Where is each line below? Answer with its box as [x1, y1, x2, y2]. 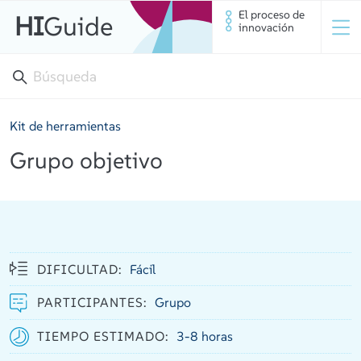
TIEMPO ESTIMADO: [37, 328, 176, 344]
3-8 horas [176, 328, 233, 344]
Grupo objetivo [10, 147, 163, 175]
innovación [239, 20, 294, 35]
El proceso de [239, 7, 305, 22]
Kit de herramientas [10, 118, 121, 134]
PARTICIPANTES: [37, 294, 155, 310]
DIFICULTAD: [37, 261, 130, 277]
